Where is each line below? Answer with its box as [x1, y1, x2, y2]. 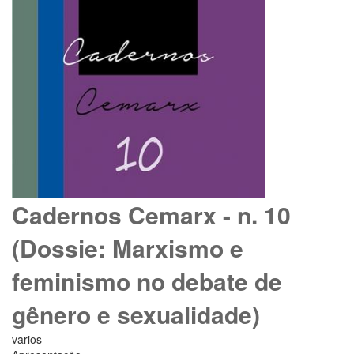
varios [12, 331, 42, 348]
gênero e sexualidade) [12, 297, 260, 332]
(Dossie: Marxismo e [12, 231, 243, 265]
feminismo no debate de [12, 264, 282, 299]
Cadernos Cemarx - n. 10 [12, 198, 291, 232]
